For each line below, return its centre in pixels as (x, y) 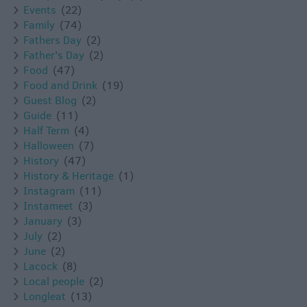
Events (40, 10)
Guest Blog (50, 101)
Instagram (49, 191)
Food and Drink (60, 86)
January (43, 221)
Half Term (46, 131)
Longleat (45, 297)
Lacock (40, 267)
